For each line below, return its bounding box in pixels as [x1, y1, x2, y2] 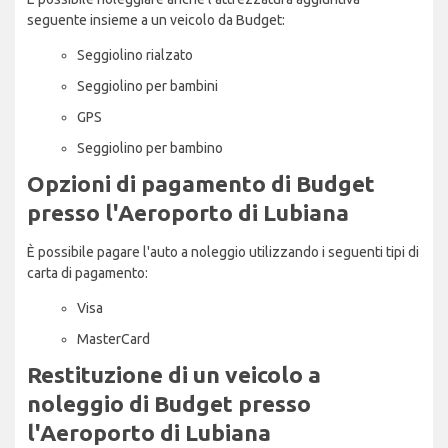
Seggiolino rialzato [77, 46, 193, 63]
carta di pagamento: [27, 264, 148, 281]
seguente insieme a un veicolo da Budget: [27, 11, 285, 28]
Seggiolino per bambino [77, 139, 223, 156]
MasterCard [77, 330, 150, 347]
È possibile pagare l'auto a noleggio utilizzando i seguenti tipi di [27, 243, 419, 260]
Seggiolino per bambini [77, 77, 218, 94]
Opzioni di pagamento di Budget [27, 170, 375, 196]
